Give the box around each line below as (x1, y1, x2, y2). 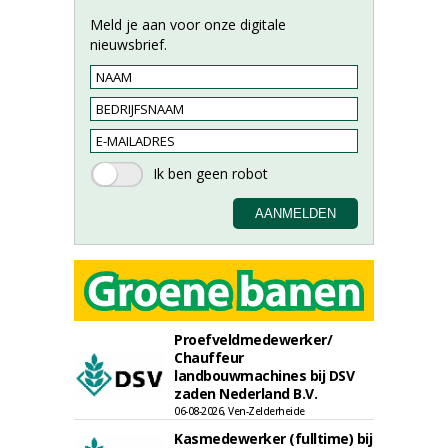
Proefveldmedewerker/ (174, 330, 332, 349)
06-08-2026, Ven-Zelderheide (174, 404, 305, 418)
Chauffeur (174, 348, 244, 367)
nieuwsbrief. (90, 35, 167, 54)
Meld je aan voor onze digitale (90, 15, 286, 34)
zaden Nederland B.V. (174, 384, 317, 403)
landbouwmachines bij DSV (174, 366, 354, 385)
